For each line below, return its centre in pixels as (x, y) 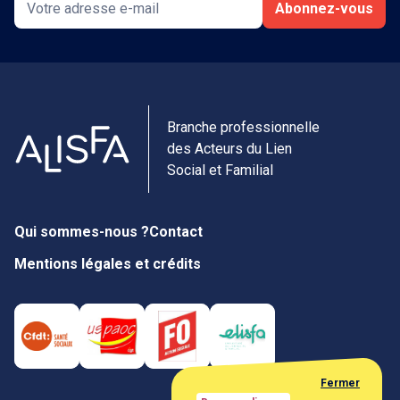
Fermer (340, 383)
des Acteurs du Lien (229, 149)
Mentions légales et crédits (108, 264)
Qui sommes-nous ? (82, 232)
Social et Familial (220, 170)
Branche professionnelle (243, 127)
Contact (176, 232)
